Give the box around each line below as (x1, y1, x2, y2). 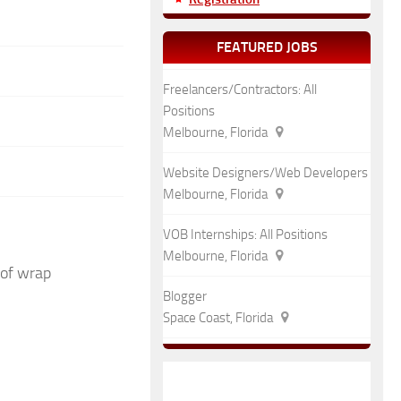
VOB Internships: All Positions (163, 226, 328, 243)
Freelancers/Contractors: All (163, 81, 317, 98)
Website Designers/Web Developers (163, 165, 368, 181)
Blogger (163, 288, 207, 304)
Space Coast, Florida (163, 310, 276, 326)
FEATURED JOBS (216, 38, 318, 55)
